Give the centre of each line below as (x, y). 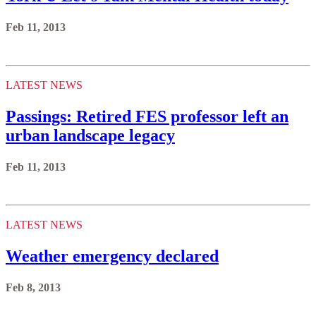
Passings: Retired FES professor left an (147, 116)
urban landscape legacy (90, 135)
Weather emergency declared (112, 256)
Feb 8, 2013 (33, 287)
